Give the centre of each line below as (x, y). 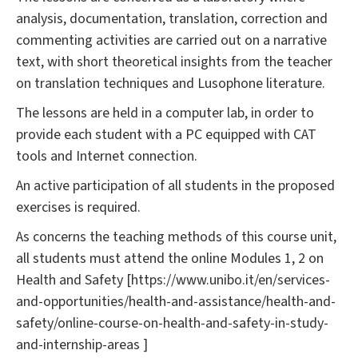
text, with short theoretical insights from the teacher (174, 62)
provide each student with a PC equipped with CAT (166, 134)
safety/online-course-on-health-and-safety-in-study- (172, 323)
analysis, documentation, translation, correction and (172, 18)
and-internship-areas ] (82, 344)
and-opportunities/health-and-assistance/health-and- (176, 301)
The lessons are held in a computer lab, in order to (165, 113)
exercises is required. (78, 207)
